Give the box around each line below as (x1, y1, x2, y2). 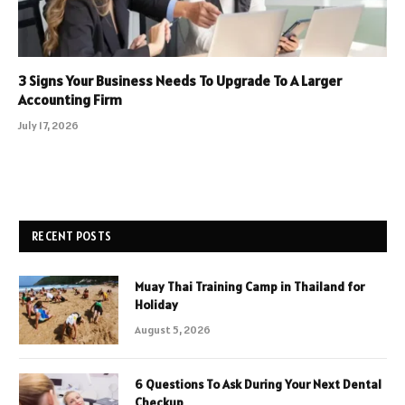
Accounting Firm (18, 90, 122, 109)
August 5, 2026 (135, 323, 211, 337)
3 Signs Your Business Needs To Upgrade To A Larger (18, 71, 342, 90)
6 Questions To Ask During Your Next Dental (135, 376, 381, 393)
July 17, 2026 (18, 118, 79, 133)
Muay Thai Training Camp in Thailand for (135, 278, 364, 296)
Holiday (135, 297, 178, 314)
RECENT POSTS (32, 229, 112, 245)
